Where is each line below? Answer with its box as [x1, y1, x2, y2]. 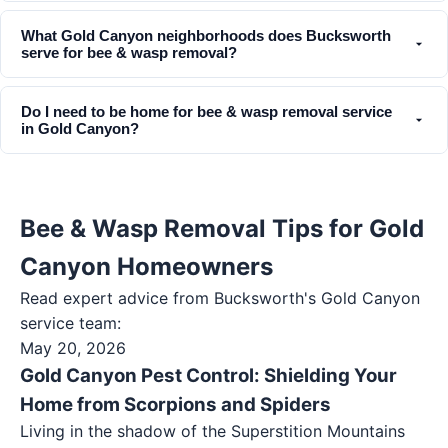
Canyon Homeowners [20, 252, 273, 281]
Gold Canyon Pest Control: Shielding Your [20, 364, 397, 387]
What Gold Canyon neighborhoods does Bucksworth [21, 27, 391, 44]
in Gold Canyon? [21, 120, 139, 137]
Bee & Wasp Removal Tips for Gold [20, 214, 424, 243]
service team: [20, 313, 121, 333]
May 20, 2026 [20, 338, 126, 358]
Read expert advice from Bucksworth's [20, 288, 321, 308]
